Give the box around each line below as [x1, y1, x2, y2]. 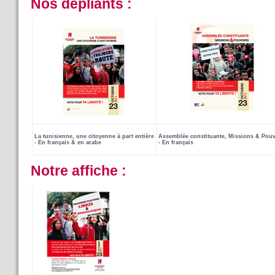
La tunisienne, [34, 133, 76, 140]
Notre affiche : [31, 162, 126, 179]
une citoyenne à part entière [76, 133, 154, 140]
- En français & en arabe [34, 139, 101, 146]
